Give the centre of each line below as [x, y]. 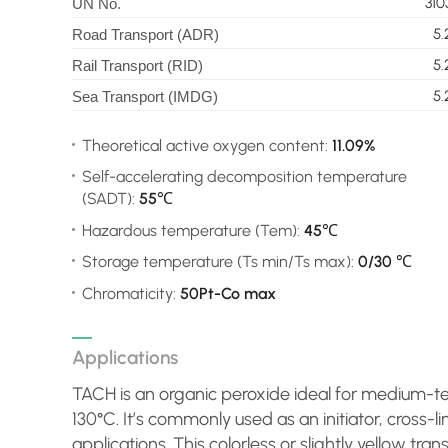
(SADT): [110, 199]
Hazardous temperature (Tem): [192, 230]
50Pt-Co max [227, 293]
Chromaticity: [130, 293]
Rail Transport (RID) [137, 65]
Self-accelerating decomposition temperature [244, 177]
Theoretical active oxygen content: [206, 145]
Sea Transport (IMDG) [145, 96]
